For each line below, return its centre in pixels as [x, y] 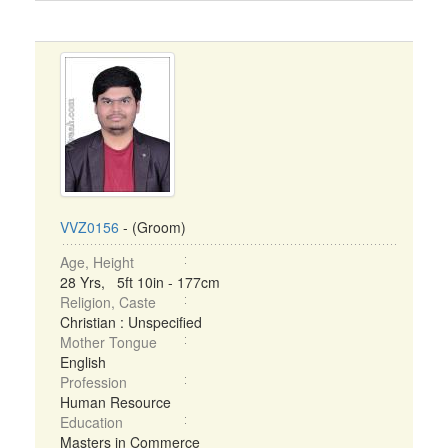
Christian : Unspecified [131, 322]
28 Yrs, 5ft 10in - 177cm [140, 282]
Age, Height [97, 262]
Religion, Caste [108, 302]
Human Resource [115, 402]
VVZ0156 [89, 227]
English [83, 362]
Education [91, 422]
